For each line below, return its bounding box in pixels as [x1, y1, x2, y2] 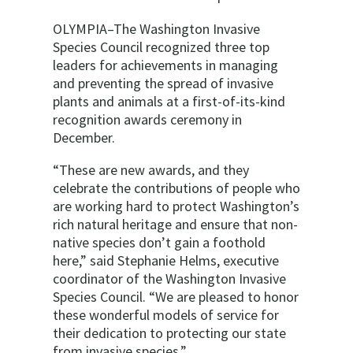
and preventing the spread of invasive [53, 74, 273, 92]
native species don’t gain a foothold [53, 233, 266, 251]
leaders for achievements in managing [53, 56, 278, 74]
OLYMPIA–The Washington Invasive [53, 20, 260, 38]
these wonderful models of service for [53, 306, 279, 324]
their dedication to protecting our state [53, 324, 286, 342]
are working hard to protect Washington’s [53, 197, 299, 215]
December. [53, 128, 115, 147]
